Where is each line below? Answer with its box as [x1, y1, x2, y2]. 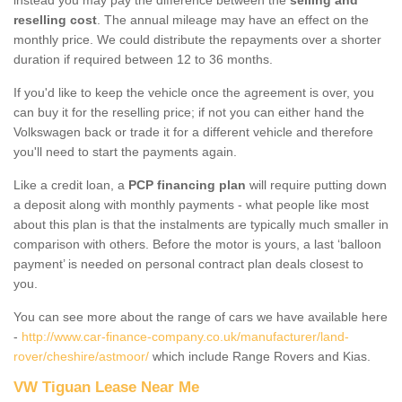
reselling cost [13, 12, 97, 27]
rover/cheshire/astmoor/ [13, 348, 149, 363]
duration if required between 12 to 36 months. [13, 51, 273, 66]
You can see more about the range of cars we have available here [13, 309, 388, 324]
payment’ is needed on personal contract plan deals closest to [13, 256, 363, 271]
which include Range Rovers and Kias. [149, 348, 374, 363]
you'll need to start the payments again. [13, 144, 237, 159]
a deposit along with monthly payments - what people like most [13, 197, 369, 212]
